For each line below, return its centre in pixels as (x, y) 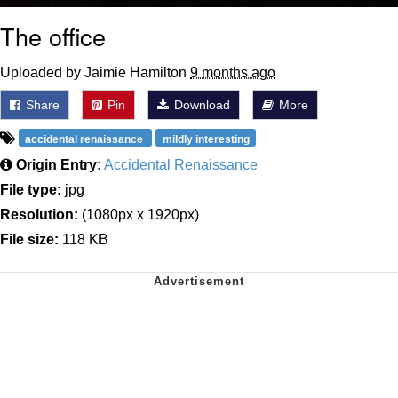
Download (200, 105)
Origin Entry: (59, 165)
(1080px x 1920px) (139, 215)
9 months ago (233, 72)
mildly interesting (206, 139)
